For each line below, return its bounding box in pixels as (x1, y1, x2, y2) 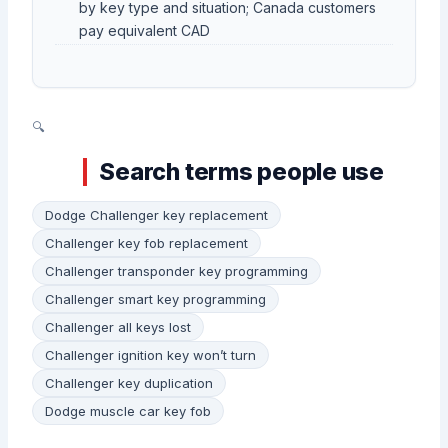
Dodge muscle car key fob (45, 402, 212, 419)
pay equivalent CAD (78, 22, 210, 40)
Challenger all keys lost (45, 318, 192, 335)
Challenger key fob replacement (45, 234, 249, 251)
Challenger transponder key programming (45, 262, 309, 279)
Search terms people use (99, 157, 385, 187)
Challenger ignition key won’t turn (45, 346, 257, 363)
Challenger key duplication (45, 374, 214, 391)
